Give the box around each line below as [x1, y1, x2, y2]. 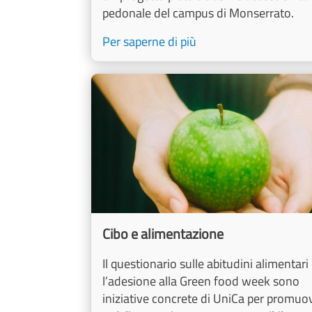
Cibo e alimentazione [102, 223, 224, 245]
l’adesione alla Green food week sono [102, 272, 299, 291]
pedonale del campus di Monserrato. [102, 3, 294, 23]
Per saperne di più [102, 32, 196, 52]
